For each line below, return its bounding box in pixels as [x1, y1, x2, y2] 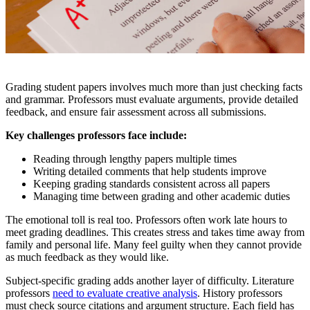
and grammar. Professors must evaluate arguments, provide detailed [6, 93, 298, 106]
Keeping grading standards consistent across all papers [33, 178, 270, 190]
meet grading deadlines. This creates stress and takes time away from [6, 226, 304, 239]
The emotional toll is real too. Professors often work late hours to [6, 214, 287, 226]
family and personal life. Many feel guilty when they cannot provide [6, 239, 302, 251]
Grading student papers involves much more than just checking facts [6, 81, 302, 93]
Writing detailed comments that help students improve [33, 165, 266, 178]
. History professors [197, 287, 282, 300]
